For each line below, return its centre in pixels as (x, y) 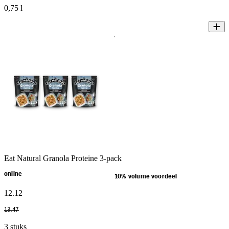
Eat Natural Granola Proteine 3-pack (63, 158)
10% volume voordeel (146, 177)
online (13, 174)
